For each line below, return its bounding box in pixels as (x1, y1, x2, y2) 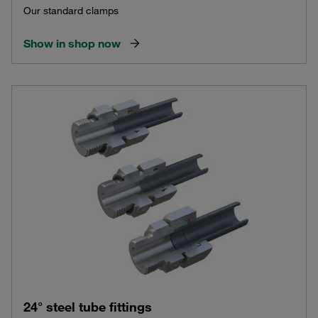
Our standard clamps (23, 4, 119, 18)
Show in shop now (23, 36, 121, 51)
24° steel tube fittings (23, 298, 152, 314)
